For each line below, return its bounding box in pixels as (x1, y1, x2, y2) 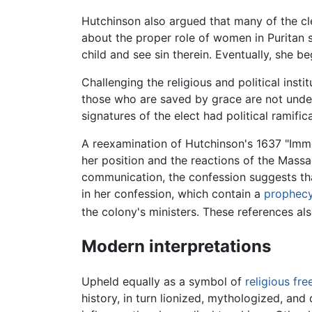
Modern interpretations (81, 236, 271, 257)
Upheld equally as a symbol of (81, 274, 245, 288)
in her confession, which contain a (81, 186, 264, 201)
